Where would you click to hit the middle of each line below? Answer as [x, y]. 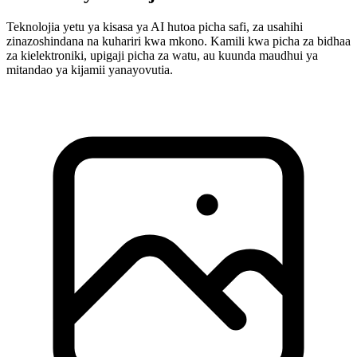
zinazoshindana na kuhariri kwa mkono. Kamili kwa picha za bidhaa [178, 41]
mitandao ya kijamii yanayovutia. [90, 70]
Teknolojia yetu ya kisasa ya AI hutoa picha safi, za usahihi [155, 27]
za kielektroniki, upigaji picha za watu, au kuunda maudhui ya [162, 56]
